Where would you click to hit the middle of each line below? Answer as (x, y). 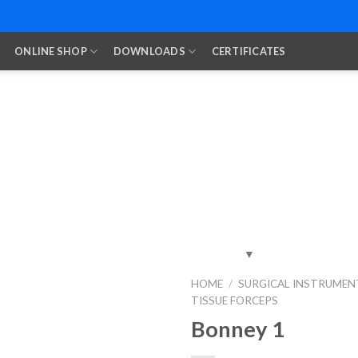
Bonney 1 (238, 328)
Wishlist (134, 320)
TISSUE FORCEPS (235, 300)
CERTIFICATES (249, 51)
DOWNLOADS (149, 51)
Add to (134, 306)
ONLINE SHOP (51, 51)
